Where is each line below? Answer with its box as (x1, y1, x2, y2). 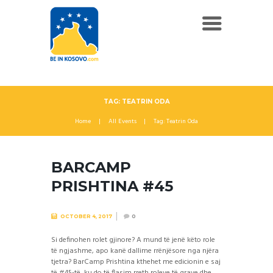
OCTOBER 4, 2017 (60, 213, 112, 220)
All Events (108, 116, 136, 127)
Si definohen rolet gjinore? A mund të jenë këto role (51, 234, 215, 247)
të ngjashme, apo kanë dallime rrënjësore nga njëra (51, 245, 219, 258)
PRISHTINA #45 (51, 177, 173, 196)
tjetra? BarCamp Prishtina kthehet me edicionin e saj (51, 256, 221, 269)
